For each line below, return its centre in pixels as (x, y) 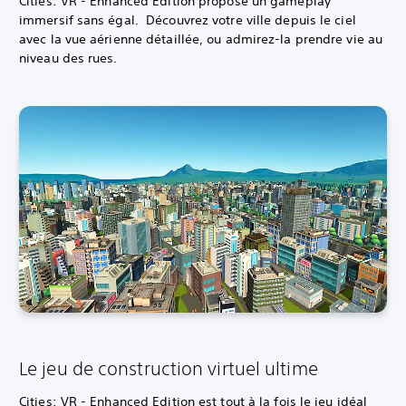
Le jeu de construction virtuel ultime (169, 369)
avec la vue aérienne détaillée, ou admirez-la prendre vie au (201, 39)
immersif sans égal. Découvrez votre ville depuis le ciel (188, 19)
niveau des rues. (68, 58)
